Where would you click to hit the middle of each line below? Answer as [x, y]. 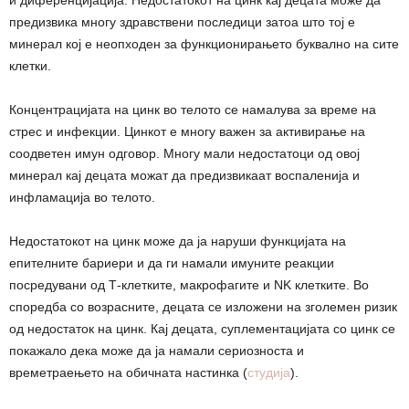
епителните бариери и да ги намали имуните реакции [172, 263]
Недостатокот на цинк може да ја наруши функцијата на [178, 241]
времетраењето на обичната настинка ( [128, 373]
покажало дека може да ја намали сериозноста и [157, 351]
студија [269, 373]
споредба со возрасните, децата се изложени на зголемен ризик [203, 307]
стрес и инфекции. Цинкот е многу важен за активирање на [187, 132]
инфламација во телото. [82, 198]
